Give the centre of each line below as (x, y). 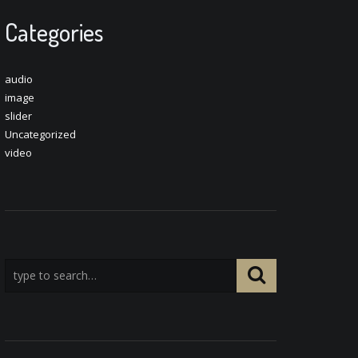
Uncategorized (40, 134)
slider (18, 116)
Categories (54, 32)
